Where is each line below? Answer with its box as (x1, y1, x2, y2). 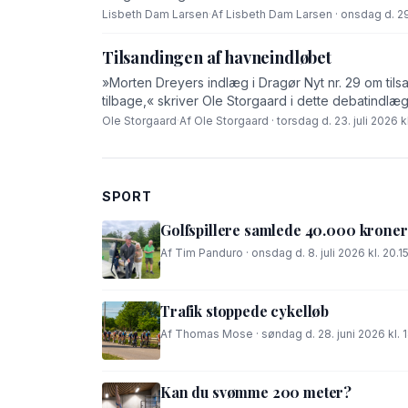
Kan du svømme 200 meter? (160, 382, 352, 403)
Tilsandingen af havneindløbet (102, 46, 331, 69)
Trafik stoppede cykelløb (160, 301, 330, 321)
